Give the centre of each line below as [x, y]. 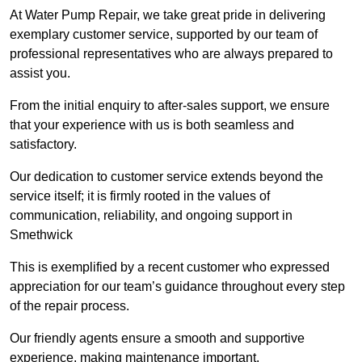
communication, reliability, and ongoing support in [151, 216]
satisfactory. [45, 145]
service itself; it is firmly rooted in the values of [140, 196]
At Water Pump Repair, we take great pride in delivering [168, 15]
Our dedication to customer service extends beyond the [166, 177]
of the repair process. [69, 306]
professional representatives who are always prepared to [171, 54]
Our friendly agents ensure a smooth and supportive [157, 339]
